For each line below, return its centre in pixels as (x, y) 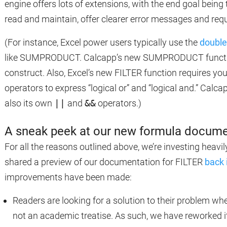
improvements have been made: (68, 177)
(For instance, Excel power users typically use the (102, 42)
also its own (29, 103)
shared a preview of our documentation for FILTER (105, 162)
